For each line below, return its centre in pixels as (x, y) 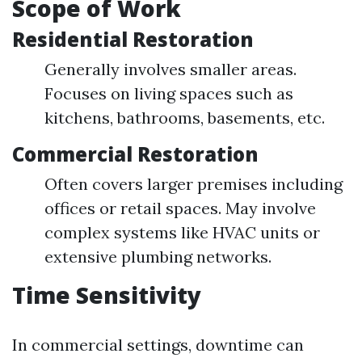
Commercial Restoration (135, 154)
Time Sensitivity (107, 295)
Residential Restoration (133, 39)
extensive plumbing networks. (158, 257)
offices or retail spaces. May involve (180, 208)
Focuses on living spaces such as (169, 93)
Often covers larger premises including (194, 184)
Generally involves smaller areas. (170, 69)
